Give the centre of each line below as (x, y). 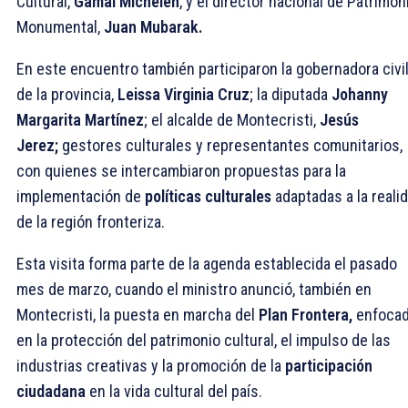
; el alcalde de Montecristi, (232, 119)
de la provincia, (67, 94)
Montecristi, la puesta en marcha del (138, 314)
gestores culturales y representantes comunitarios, (230, 145)
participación (329, 365)
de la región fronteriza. (91, 221)
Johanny (360, 94)
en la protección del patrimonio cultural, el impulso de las (204, 340)
